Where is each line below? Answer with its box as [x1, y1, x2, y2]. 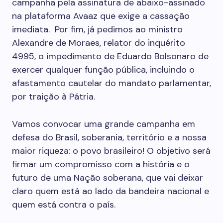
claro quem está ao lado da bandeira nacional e [12, 185, 209, 197]
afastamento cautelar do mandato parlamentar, [12, 77, 211, 89]
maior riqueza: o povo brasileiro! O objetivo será [12, 145, 211, 157]
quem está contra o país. [12, 199, 115, 211]
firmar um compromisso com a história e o [12, 158, 190, 170]
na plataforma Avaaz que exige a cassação [12, 10, 190, 22]
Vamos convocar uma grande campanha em [12, 118, 195, 130]
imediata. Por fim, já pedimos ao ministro [12, 23, 183, 35]
